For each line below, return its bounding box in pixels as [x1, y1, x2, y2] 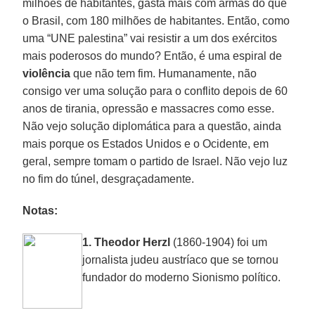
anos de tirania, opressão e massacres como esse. [22, 102, 275, 115]
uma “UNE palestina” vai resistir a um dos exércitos [22, 32, 278, 44]
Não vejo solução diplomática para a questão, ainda [22, 120, 282, 132]
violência [22, 67, 71, 79]
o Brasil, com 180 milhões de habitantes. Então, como [22, 14, 290, 27]
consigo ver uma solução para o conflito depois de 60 [22, 84, 288, 97]
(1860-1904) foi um [170, 236, 268, 248]
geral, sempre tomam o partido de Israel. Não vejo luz [22, 155, 288, 167]
